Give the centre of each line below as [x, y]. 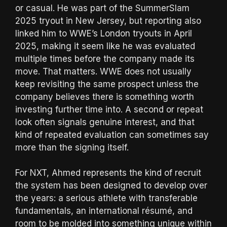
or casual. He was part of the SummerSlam [102, 8]
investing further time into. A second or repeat [109, 109]
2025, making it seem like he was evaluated [105, 46]
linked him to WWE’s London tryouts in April [104, 33]
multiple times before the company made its [105, 59]
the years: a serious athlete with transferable [106, 198]
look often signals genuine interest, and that [105, 122]
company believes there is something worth [105, 97]
